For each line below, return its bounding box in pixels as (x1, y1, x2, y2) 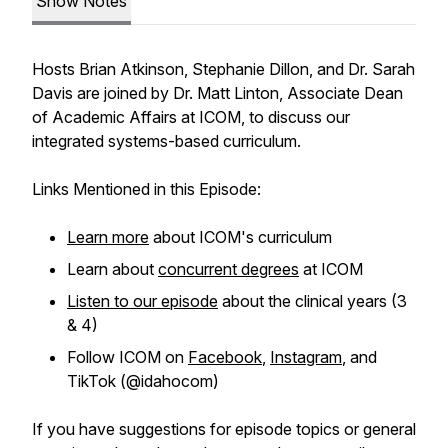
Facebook (188, 347, 262, 367)
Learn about (67, 259, 158, 279)
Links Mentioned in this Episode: (32, 179, 261, 199)
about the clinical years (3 (218, 291, 407, 311)
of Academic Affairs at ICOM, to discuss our (32, 107, 350, 127)
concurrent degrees (158, 259, 299, 279)
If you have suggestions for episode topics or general (32, 419, 416, 439)
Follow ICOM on (67, 347, 188, 367)
